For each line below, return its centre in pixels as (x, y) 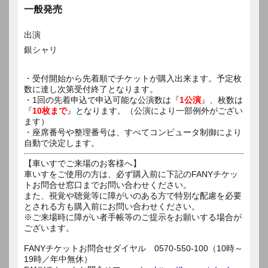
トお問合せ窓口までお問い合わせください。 (108, 185)
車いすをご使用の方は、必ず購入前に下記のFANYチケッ (131, 174)
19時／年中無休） (58, 259)
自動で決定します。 (62, 143)
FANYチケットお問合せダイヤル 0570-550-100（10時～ (133, 248)
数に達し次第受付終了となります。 (91, 89)
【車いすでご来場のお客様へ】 (83, 163)
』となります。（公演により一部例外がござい (155, 110)
